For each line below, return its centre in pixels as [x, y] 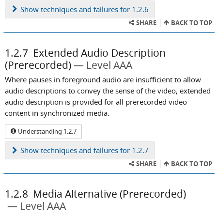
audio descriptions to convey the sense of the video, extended [108, 90]
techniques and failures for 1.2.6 [94, 9]
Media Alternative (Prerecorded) [109, 194]
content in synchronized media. [57, 113]
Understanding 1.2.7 [46, 132]
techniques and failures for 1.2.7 [94, 150]
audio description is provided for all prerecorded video [96, 101]
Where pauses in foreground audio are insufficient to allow [103, 79]
